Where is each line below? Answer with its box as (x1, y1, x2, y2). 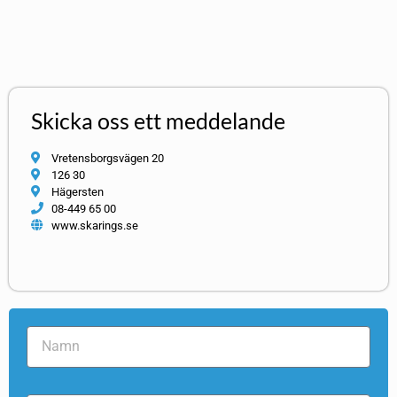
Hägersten (51, 184, 104, 198)
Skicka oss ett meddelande (31, 106, 285, 134)
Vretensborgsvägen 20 (51, 151, 164, 165)
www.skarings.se (51, 218, 138, 232)
